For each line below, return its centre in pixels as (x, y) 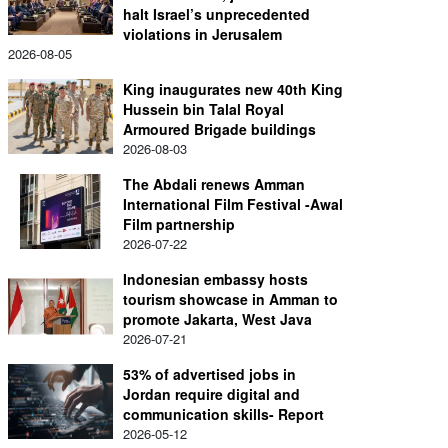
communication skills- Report (223, 414)
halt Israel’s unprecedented (216, 14)
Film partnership (179, 224)
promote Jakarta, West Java (217, 319)
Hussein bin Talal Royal (203, 109)
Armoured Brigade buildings (219, 129)
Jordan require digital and (211, 394)
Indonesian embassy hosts (215, 279)
